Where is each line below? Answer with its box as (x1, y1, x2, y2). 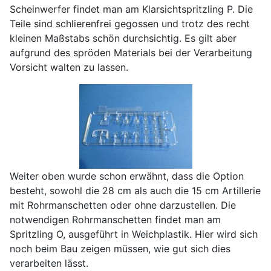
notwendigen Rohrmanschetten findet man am (10, 214, 221, 226)
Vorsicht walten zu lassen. (10, 61, 128, 74)
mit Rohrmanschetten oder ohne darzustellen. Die (10, 199, 236, 212)
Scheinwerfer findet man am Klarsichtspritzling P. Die (10, 3, 253, 16)
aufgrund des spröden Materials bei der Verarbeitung (10, 47, 252, 59)
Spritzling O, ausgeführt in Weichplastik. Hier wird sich (10, 228, 258, 241)
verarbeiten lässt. (10, 257, 88, 270)
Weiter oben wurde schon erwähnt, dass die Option (10, 170, 244, 183)
